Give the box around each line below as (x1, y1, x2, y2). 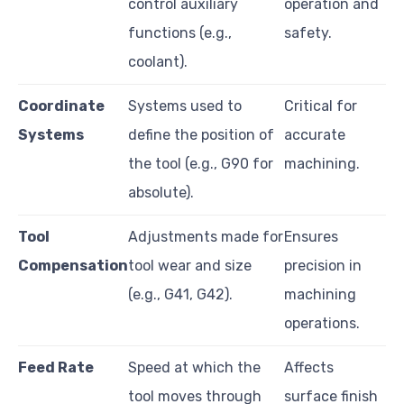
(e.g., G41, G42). (128, 285, 233, 303)
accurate (284, 125, 345, 143)
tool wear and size (128, 256, 252, 274)
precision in (284, 256, 362, 274)
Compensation (18, 256, 128, 274)
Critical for (284, 96, 357, 115)
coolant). (128, 52, 188, 70)
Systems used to (128, 96, 242, 115)
